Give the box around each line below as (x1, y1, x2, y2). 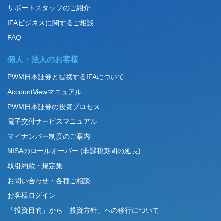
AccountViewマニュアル (7, 88, 82, 96)
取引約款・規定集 (7, 162, 63, 170)
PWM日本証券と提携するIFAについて (7, 73, 124, 81)
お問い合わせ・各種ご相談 (7, 177, 90, 184)
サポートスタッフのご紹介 (7, 4, 90, 12)
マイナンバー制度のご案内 (7, 132, 90, 140)
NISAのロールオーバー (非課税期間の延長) (7, 147, 141, 155)
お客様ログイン (7, 191, 56, 199)
